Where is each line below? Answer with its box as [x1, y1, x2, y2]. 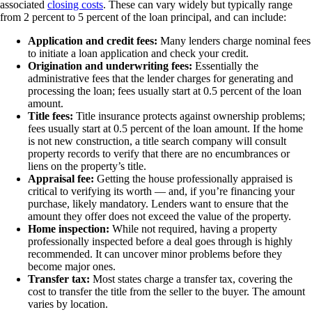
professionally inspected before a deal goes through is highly [28, 235, 292, 248]
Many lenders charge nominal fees [157, 35, 311, 47]
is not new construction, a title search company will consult [28, 135, 286, 148]
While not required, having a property [112, 223, 277, 235]
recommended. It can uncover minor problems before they [28, 248, 282, 260]
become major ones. [28, 260, 116, 273]
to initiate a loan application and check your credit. [28, 47, 249, 60]
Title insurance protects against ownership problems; [73, 110, 305, 123]
